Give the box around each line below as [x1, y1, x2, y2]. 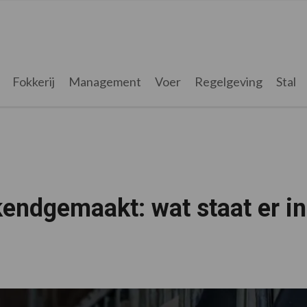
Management [68, 74, 141, 89]
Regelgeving [194, 74, 262, 89]
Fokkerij [12, 74, 55, 89]
